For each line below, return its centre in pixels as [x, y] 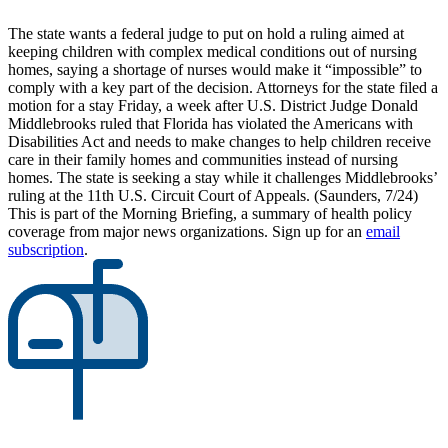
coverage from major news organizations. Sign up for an [187, 232]
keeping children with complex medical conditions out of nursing [212, 52]
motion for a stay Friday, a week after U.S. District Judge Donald [213, 106]
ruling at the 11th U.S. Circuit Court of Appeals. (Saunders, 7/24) [213, 196]
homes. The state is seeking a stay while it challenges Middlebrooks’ [222, 178]
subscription [46, 250]
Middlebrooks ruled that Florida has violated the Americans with [210, 124]
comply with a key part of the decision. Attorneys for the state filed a [223, 88]
